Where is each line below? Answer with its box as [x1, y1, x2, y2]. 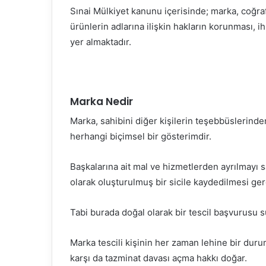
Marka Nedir [70, 94, 133, 109]
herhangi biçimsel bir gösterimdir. [70, 131, 211, 142]
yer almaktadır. [70, 36, 131, 47]
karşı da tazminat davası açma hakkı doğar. [70, 252, 247, 264]
